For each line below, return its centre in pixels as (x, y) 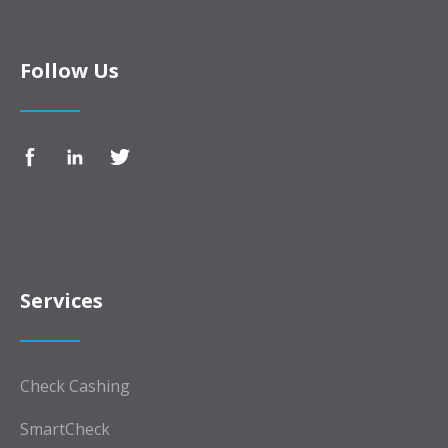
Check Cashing (75, 385)
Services (61, 300)
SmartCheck (65, 428)
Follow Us (69, 70)
